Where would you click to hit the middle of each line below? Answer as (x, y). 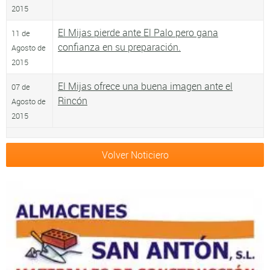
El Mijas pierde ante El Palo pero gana (138, 32)
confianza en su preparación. (119, 47)
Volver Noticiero (135, 155)
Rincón (73, 100)
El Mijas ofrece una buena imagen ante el (145, 86)
